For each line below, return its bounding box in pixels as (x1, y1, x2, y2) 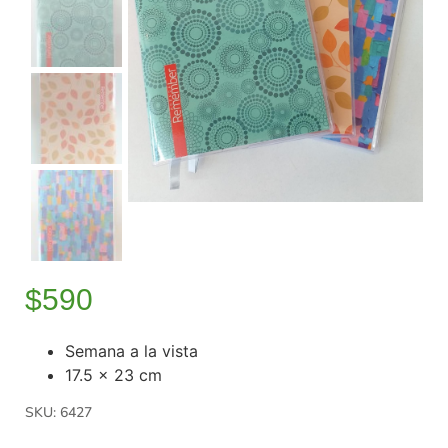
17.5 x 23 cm (65, 365, 162, 385)
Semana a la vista (65, 341, 198, 361)
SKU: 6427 (25, 403, 92, 422)
